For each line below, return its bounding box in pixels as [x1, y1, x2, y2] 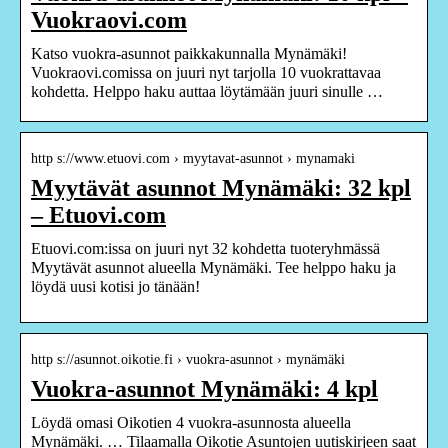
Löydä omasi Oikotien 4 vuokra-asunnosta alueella [31, 413, 351, 431]
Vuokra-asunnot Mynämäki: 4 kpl [31, 375, 378, 402]
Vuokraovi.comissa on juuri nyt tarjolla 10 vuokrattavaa [31, 63, 381, 81]
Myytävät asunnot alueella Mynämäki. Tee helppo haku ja [31, 258, 396, 276]
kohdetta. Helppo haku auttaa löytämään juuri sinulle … [31, 82, 383, 100]
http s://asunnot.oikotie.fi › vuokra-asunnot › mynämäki [31, 351, 345, 367]
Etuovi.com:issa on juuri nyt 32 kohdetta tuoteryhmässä [31, 239, 380, 257]
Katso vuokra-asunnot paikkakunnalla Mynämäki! [31, 44, 347, 62]
